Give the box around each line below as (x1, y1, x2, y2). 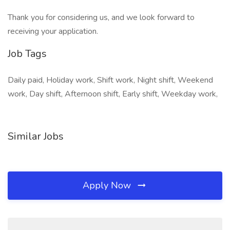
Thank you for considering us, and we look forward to (8, 12, 195, 23)
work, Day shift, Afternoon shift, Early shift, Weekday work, (8, 88, 218, 100)
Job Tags (8, 47, 47, 61)
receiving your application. (8, 26, 98, 37)
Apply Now (83, 179, 133, 191)
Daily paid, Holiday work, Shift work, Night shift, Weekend (8, 74, 213, 86)
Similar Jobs (8, 129, 64, 143)
